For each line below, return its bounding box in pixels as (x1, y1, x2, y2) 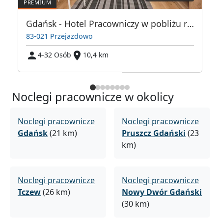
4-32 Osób (38, 50, 71, 60)
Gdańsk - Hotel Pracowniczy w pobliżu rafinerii (187, 18, 194, 30)
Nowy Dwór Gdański (122, 187, 202, 198)
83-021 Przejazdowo (26, 31, 93, 41)
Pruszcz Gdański (122, 128, 186, 139)
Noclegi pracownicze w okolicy (12, 89, 174, 105)
